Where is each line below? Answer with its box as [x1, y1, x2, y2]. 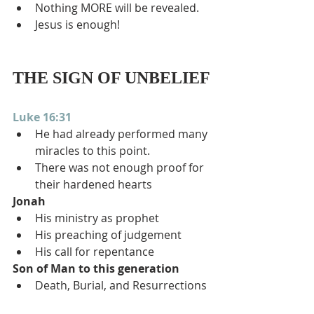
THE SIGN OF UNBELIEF [13, 69, 210, 87]
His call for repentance [35, 244, 154, 259]
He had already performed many [35, 126, 210, 142]
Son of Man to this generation [13, 261, 179, 276]
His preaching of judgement [35, 227, 182, 243]
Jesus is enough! [35, 17, 120, 32]
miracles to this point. [35, 143, 150, 158]
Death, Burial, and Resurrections [35, 278, 207, 293]
